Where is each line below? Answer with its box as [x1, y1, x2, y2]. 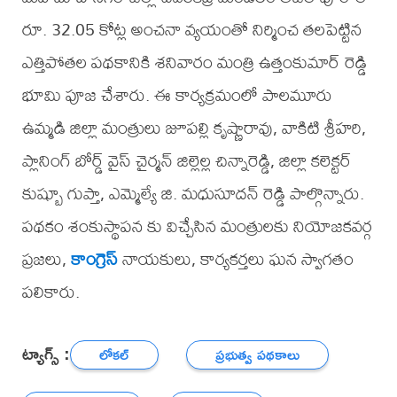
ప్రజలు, [21, 241, 71, 276]
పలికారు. [21, 274, 80, 309]
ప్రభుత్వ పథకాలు [215, 341, 300, 368]
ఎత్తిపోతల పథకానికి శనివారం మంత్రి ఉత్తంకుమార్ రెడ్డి [21, 44, 367, 80]
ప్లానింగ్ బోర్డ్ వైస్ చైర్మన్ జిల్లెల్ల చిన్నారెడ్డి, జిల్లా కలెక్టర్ [21, 143, 352, 178]
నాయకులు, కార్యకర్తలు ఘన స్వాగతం [117, 241, 354, 276]
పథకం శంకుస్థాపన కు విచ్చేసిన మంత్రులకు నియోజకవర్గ [21, 208, 372, 244]
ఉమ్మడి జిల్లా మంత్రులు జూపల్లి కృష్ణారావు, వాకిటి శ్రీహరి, [21, 110, 366, 145]
